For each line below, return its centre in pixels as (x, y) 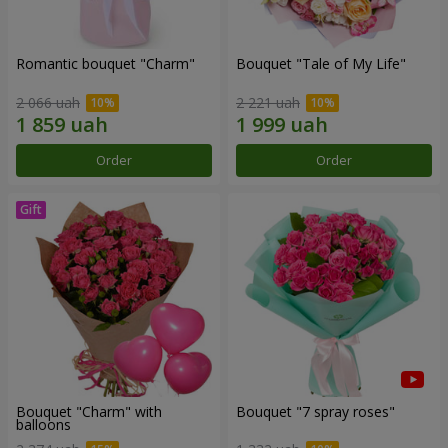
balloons (43, 424)
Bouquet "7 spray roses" (315, 411)
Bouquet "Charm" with (89, 411)
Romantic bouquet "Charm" (105, 63)
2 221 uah (268, 102)
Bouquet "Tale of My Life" (321, 63)
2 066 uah (48, 102)
